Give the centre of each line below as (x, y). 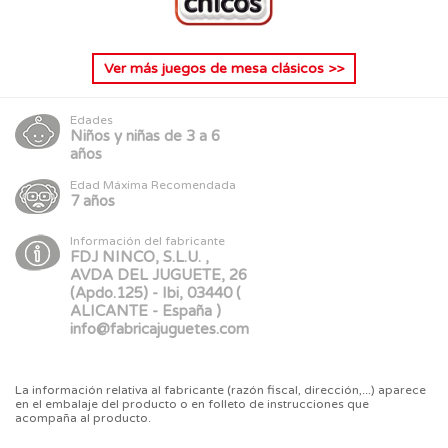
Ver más (133, 68)
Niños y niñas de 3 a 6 (145, 135)
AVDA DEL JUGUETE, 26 (158, 274)
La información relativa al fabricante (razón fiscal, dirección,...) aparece (220, 389)
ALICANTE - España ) (145, 310)
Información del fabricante (147, 240)
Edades (91, 119)
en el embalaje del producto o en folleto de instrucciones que (192, 403)
